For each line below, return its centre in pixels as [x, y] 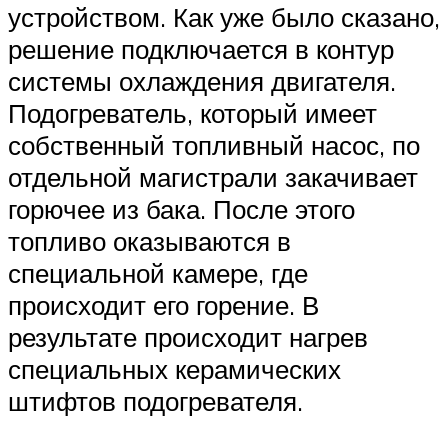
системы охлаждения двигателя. [202, 80]
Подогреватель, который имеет [192, 112]
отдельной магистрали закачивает [213, 176]
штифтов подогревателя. [155, 400]
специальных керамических [174, 368]
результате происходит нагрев [188, 336]
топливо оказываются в [149, 240]
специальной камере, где [158, 272]
